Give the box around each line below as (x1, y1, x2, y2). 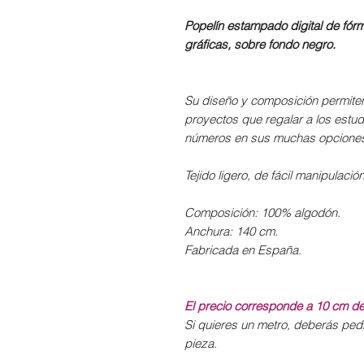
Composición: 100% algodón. (184, 205, 340, 221)
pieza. (184, 336, 217, 352)
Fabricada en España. (184, 242, 301, 258)
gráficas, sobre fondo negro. (184, 37, 336, 53)
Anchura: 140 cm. (184, 223, 278, 240)
